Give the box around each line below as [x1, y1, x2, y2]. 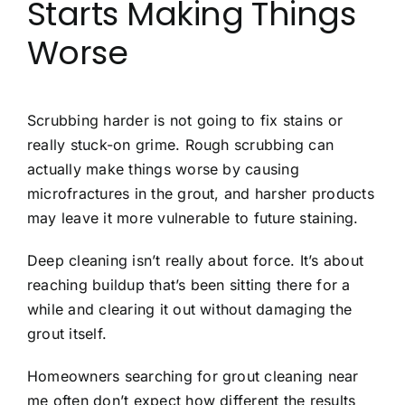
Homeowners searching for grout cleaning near [27, 366, 359, 385]
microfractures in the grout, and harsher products [27, 184, 374, 202]
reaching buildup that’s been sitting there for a [27, 275, 351, 294]
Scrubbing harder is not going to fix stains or [27, 110, 344, 129]
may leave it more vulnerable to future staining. [27, 208, 359, 227]
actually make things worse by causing [27, 159, 299, 178]
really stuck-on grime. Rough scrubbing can [27, 135, 334, 154]
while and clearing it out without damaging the [27, 299, 353, 318]
